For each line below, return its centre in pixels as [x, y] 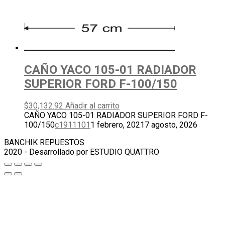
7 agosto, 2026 [171, 125]
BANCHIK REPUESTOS [44, 142]
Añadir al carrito [92, 105]
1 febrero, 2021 [118, 125]
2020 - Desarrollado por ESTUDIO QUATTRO [82, 152]
